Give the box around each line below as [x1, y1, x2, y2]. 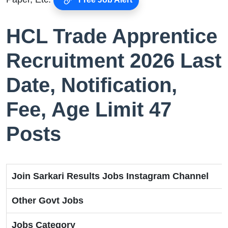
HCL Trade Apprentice [6, 25, 217, 48]
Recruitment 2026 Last [6, 49, 221, 72]
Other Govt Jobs [12, 195, 83, 206]
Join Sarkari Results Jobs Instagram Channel [12, 171, 209, 182]
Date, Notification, [6, 74, 177, 97]
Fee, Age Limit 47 [6, 98, 172, 121]
